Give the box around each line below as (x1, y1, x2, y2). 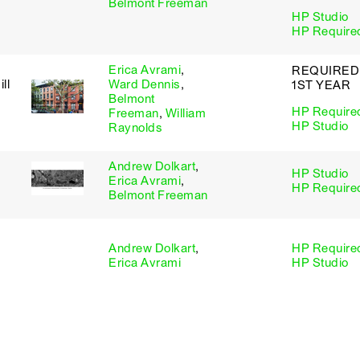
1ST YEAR (292, 78, 350, 92)
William (165, 106, 206, 121)
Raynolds (108, 121, 162, 135)
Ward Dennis (108, 77, 181, 92)
